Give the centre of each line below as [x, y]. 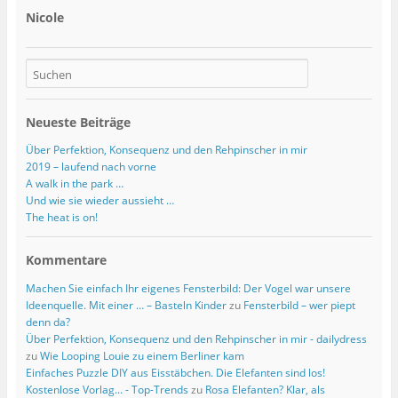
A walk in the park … [74, 184]
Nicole [44, 18]
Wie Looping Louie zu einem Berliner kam [142, 355]
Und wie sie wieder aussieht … [99, 201]
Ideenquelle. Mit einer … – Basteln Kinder [126, 305]
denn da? [48, 322]
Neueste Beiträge [78, 123]
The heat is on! [61, 218]
